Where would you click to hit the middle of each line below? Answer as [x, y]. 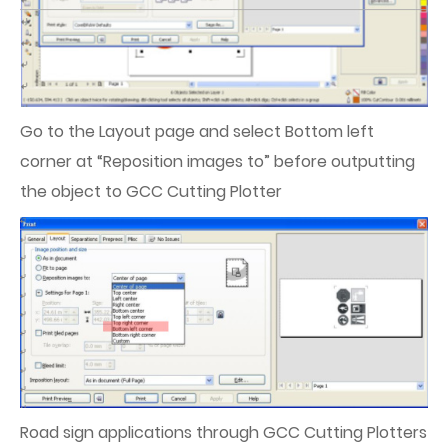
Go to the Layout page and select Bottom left [197, 132]
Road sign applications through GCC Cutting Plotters [223, 432]
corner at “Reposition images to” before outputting [217, 162]
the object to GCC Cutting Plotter [151, 192]
